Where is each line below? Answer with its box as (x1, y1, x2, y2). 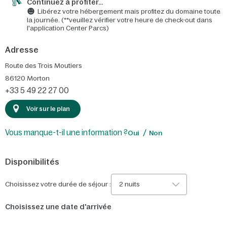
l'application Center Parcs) (27, 24, 109, 32)
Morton (27, 74, 50, 83)
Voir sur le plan (26, 105, 70, 112)
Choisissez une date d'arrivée (5, 202, 111, 211)
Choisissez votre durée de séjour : (5, 180, 111, 188)
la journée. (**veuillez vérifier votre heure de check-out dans (27, 16, 212, 24)
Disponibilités (5, 157, 59, 166)
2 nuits (119, 180, 140, 188)
